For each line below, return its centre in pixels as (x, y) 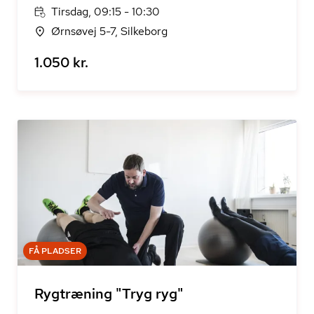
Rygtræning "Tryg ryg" (109, 294)
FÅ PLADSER (55, 251)
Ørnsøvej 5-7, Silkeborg (110, 31)
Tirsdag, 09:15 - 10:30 (105, 12)
